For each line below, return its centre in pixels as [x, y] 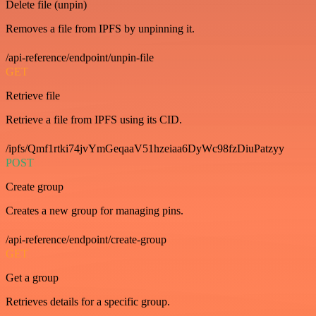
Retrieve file [33, 95]
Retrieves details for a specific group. [88, 301]
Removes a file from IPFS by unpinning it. [100, 28]
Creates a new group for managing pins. [95, 210]
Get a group [32, 277]
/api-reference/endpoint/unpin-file [80, 57]
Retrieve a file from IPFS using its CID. [94, 119]
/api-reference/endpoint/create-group [86, 239]
